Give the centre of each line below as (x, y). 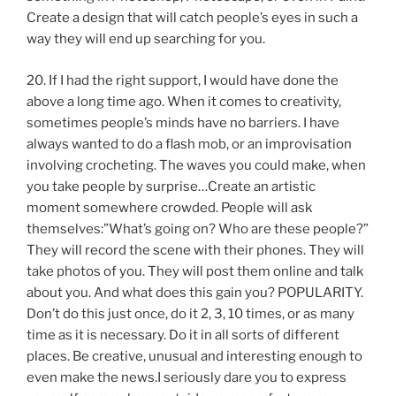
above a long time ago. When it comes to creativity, (184, 101)
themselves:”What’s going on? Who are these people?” (198, 228)
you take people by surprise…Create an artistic (171, 186)
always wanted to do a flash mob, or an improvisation (189, 144)
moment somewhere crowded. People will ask (169, 207)
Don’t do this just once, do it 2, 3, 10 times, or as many (190, 313)
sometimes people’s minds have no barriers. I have (183, 122)
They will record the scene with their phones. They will (195, 250)
